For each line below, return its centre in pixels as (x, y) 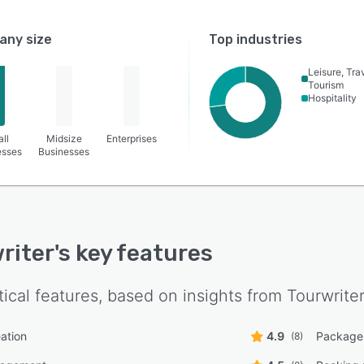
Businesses (64, 151)
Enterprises (132, 138)
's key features (134, 253)
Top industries (256, 39)
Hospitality (333, 97)
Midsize (64, 138)
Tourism (326, 84)
